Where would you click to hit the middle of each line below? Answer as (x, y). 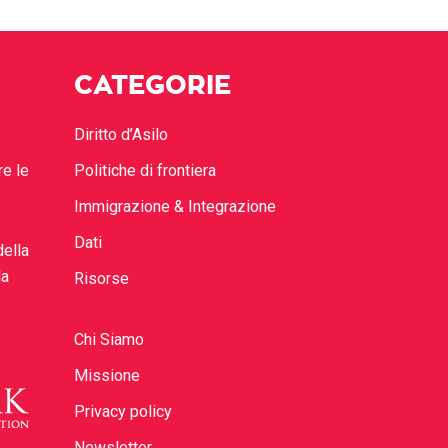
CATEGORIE (152, 86)
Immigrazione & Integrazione (175, 206)
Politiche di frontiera (145, 170)
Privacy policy (123, 411)
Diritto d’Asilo (121, 134)
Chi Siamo (109, 339)
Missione (107, 375)
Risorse (101, 278)
